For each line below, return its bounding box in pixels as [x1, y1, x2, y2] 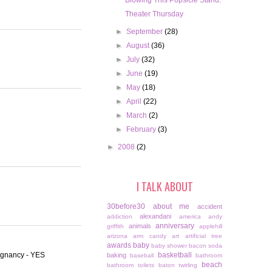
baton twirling [158, 262, 198, 269]
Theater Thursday [124, 10, 183, 19]
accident [197, 203, 223, 211]
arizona [107, 233, 127, 240]
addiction [107, 213, 132, 220]
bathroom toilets [107, 262, 154, 269]
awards [107, 241, 131, 250]
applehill [199, 223, 223, 230]
